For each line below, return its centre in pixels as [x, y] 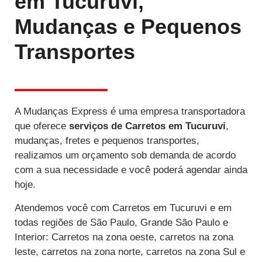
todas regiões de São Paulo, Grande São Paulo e [121, 222]
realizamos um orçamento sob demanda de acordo [125, 156]
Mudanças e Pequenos [128, 27]
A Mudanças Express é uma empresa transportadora [130, 112]
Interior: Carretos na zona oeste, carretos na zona [124, 237]
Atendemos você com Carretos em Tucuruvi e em [123, 208]
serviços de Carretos [119, 126]
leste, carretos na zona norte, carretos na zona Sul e [130, 251]
